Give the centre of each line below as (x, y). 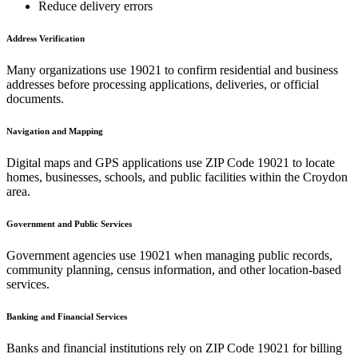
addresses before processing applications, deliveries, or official (163, 84)
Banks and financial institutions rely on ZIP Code (132, 348)
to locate (312, 162)
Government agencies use (73, 255)
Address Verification (46, 38)
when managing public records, (252, 255)
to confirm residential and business (250, 70)
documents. (35, 98)
